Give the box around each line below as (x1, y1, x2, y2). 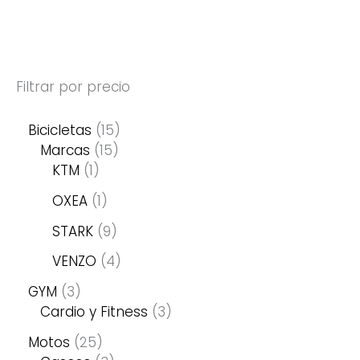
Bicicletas (28, 121, 92, 141)
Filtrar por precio (16, 76, 130, 96)
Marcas (40, 141, 90, 161)
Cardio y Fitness (40, 302, 148, 322)
